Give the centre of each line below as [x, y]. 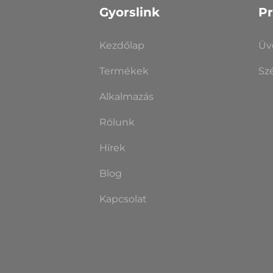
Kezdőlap [122, 45]
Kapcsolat [123, 199]
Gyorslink [129, 12]
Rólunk [117, 122]
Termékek [124, 71]
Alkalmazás [126, 96]
